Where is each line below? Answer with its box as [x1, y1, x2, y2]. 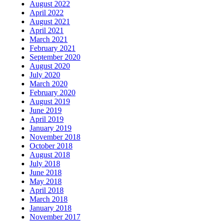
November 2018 [30, 132, 80, 141]
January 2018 [30, 203, 72, 212]
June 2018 [30, 168, 62, 177]
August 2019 [30, 97, 70, 106]
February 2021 [30, 43, 75, 52]
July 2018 [30, 159, 60, 168]
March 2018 [30, 194, 68, 203]
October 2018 [30, 141, 73, 150]
